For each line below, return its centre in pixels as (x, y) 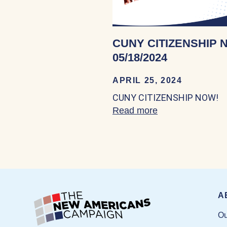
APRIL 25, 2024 (147, 80)
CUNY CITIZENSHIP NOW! (165, 97)
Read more (135, 110)
